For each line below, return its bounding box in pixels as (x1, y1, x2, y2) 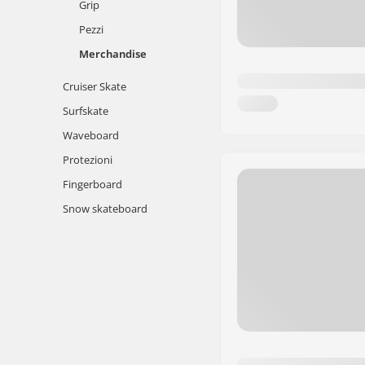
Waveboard (63, 128, 119, 143)
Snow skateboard (63, 201, 147, 216)
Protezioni (63, 152, 112, 167)
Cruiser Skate (63, 79, 126, 94)
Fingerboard (63, 177, 122, 191)
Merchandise (79, 46, 147, 61)
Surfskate (63, 103, 108, 118)
